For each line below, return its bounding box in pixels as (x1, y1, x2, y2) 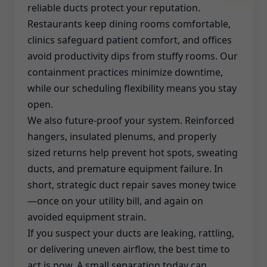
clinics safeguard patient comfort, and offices (27, 33, 232, 46)
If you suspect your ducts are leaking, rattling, (27, 226, 234, 240)
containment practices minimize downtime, (27, 66, 223, 79)
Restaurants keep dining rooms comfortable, (27, 17, 231, 30)
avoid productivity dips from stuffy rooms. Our (27, 49, 238, 63)
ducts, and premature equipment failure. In (27, 162, 223, 175)
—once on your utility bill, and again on (27, 194, 203, 207)
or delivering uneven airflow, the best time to (27, 243, 230, 256)
